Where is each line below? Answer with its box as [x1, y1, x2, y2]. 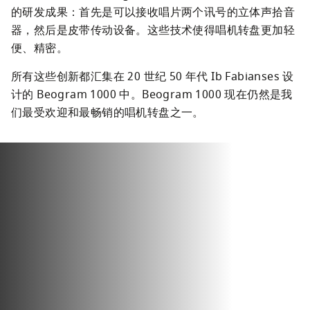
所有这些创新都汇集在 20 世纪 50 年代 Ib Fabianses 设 [11, 69, 294, 85]
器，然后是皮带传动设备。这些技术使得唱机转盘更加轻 [11, 22, 295, 39]
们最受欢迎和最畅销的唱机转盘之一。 [11, 104, 204, 121]
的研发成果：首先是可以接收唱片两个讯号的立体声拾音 [11, 4, 295, 21]
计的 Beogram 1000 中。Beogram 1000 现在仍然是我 [11, 86, 293, 103]
